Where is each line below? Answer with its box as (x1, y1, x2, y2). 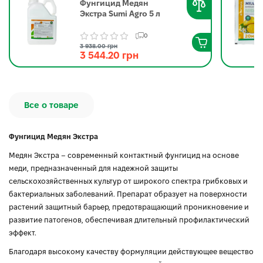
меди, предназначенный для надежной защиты (9, 164, 178, 172)
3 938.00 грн (79, 43, 117, 49)
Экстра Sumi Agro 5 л (79, 9, 160, 18)
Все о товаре (24, 100, 79, 110)
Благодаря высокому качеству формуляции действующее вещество (9, 248, 254, 255)
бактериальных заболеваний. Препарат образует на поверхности (9, 190, 247, 198)
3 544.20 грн (79, 50, 139, 60)
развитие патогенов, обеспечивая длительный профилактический (9, 216, 249, 224)
